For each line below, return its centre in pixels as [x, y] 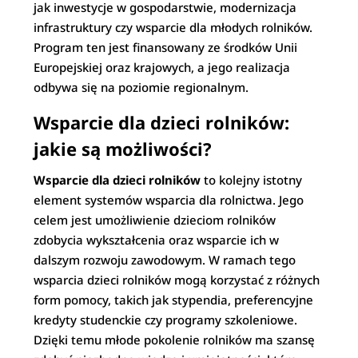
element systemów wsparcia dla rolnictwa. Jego [169, 200]
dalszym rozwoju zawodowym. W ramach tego [165, 260]
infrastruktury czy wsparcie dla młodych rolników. [173, 27]
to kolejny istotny [252, 180]
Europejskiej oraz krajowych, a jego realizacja [162, 67]
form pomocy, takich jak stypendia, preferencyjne [174, 300]
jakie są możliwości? [123, 149]
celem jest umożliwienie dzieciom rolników [155, 220]
